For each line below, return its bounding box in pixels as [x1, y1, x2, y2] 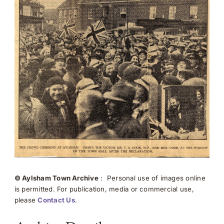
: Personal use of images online [98, 173, 205, 182]
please [14, 195, 38, 204]
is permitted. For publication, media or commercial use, [14, 184, 194, 193]
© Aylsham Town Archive [14, 173, 98, 182]
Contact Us [37, 195, 75, 204]
